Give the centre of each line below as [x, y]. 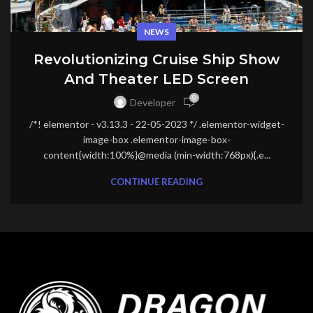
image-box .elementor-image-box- [156, 139]
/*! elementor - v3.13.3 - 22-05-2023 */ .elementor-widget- [156, 124]
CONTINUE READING [156, 181]
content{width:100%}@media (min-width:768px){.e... [156, 154]
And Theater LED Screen [156, 79]
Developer [152, 103]
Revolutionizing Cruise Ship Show [156, 59]
